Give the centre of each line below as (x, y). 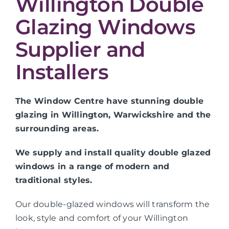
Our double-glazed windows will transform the (112, 204)
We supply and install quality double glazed (113, 153)
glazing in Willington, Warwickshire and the (113, 115)
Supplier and (80, 49)
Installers (62, 72)
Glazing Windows (105, 27)
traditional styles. (54, 180)
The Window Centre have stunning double (109, 101)
